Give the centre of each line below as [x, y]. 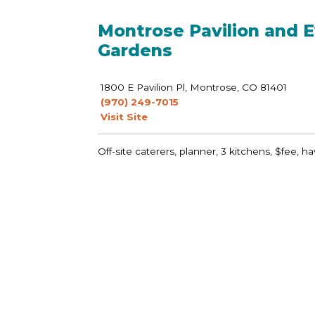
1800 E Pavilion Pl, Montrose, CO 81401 [193, 87]
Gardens [135, 50]
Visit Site [123, 116]
